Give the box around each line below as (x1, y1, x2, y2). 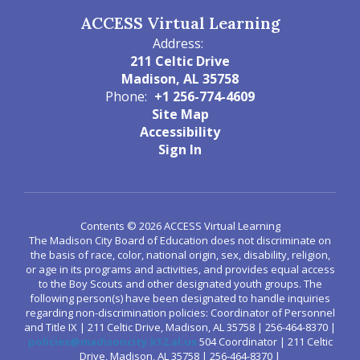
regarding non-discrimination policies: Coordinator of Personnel (25, 305, 335, 320)
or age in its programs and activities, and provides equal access (25, 262, 335, 276)
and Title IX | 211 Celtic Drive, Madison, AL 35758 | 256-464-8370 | (24, 320, 336, 334)
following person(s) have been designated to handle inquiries (30, 291, 330, 305)
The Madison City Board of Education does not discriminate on (29, 233, 331, 247)
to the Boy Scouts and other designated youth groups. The (38, 276, 322, 291)
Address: (153, 35, 203, 52)
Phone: (105, 88, 147, 105)
